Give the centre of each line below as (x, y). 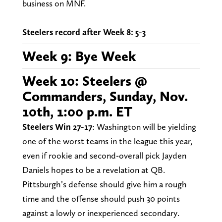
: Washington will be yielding (144, 126)
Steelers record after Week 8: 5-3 (84, 32)
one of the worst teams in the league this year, (107, 141)
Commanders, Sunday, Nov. (105, 96)
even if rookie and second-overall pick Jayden (104, 155)
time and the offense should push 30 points (101, 198)
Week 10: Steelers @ (84, 81)
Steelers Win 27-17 (57, 126)
